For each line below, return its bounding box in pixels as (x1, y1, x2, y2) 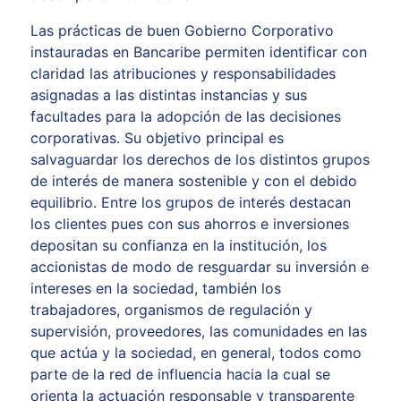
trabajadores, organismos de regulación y (30, 301, 312, 319)
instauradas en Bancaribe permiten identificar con (30, 43, 367, 61)
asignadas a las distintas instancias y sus (30, 86, 307, 104)
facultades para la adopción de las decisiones (30, 107, 341, 125)
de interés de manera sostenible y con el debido (30, 172, 357, 190)
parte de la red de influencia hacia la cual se (30, 365, 330, 383)
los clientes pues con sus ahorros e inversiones (30, 215, 349, 233)
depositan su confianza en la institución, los (30, 236, 327, 254)
